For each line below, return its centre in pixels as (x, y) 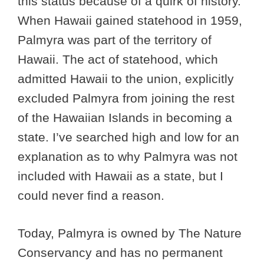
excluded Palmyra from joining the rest (126, 98)
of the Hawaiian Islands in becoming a (125, 117)
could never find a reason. (91, 195)
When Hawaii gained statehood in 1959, (130, 20)
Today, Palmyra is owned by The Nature (130, 233)
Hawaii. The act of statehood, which (118, 59)
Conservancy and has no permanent (120, 253)
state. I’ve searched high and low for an (128, 137)
